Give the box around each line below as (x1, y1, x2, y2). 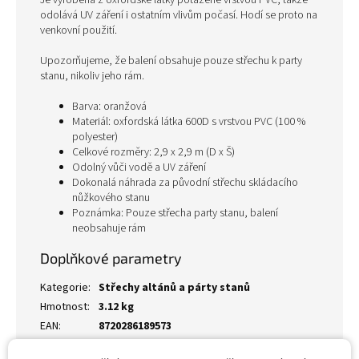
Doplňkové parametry (40, 249, 182, 267)
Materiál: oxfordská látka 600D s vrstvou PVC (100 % (72, 114, 305, 130)
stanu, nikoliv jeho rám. (40, 68, 144, 84)
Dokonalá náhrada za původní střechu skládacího (72, 175, 298, 191)
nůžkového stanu (72, 190, 150, 206)
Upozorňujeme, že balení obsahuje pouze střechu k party (40, 53, 302, 69)
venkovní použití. (40, 22, 117, 38)
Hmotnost (40, 299, 87, 315)
